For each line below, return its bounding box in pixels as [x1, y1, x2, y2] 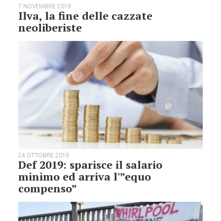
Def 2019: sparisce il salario [18, 157, 163, 172]
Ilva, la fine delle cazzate [18, 8, 153, 23]
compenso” [18, 181, 77, 196]
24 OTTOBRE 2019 [18, 152, 70, 159]
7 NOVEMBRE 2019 [18, 2, 72, 10]
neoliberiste [18, 20, 82, 35]
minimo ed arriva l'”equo [18, 169, 151, 184]
